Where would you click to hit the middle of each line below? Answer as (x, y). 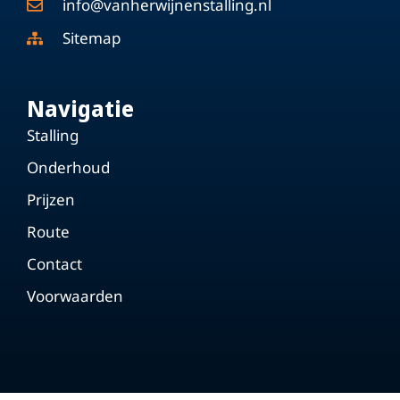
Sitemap (91, 38)
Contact (54, 264)
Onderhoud (68, 168)
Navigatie (80, 108)
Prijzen (51, 200)
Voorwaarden (75, 296)
